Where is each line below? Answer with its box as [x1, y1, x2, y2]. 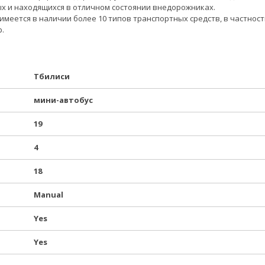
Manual [33, 189, 63, 200]
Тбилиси [33, 71, 70, 82]
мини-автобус [33, 95, 93, 105]
